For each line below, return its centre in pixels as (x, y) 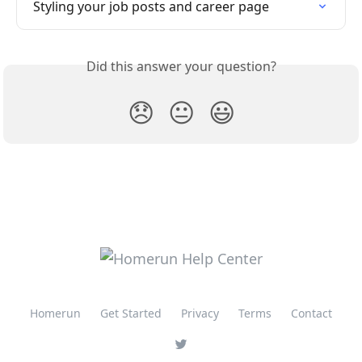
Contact (311, 314)
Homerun (55, 314)
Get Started (131, 314)
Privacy (200, 314)
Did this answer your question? (181, 66)
